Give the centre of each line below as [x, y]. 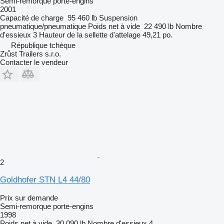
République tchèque [43, 45]
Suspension [118, 17]
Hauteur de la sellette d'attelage [90, 34]
